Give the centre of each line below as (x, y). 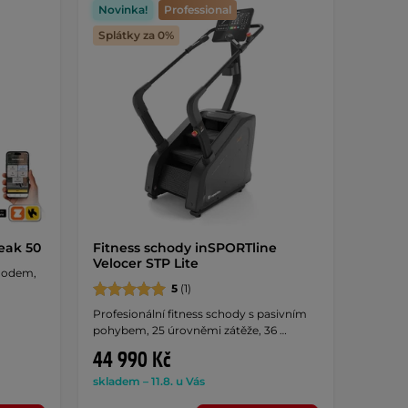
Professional (197, 9)
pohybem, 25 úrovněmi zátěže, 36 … (189, 330)
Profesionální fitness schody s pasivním (199, 313)
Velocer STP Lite (145, 263)
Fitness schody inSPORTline (184, 247)
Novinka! (122, 9)
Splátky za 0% (136, 35)
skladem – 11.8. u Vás (148, 381)
